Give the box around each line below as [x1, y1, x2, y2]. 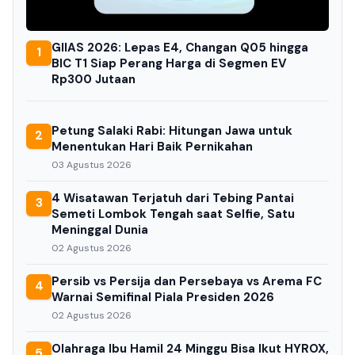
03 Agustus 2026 [52, 158, 132, 171]
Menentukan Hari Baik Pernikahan [52, 138, 253, 155]
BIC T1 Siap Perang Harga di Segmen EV [52, 55, 287, 71]
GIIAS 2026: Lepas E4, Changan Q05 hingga [52, 39, 308, 55]
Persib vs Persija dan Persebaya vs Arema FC [52, 273, 322, 289]
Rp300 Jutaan [52, 71, 136, 87]
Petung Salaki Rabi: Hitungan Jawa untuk [52, 122, 292, 139]
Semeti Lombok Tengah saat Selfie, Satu [52, 205, 295, 222]
